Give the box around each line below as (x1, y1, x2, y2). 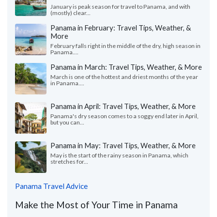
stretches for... (50, 158, 88, 166)
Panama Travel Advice (15, 182, 88, 191)
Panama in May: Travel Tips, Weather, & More (50, 141, 196, 150)
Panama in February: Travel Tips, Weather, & (50, 23, 191, 32)
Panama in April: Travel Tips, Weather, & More (50, 102, 196, 111)
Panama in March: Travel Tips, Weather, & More (50, 62, 202, 72)
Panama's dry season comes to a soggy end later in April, (50, 112, 199, 120)
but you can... (50, 119, 84, 126)
